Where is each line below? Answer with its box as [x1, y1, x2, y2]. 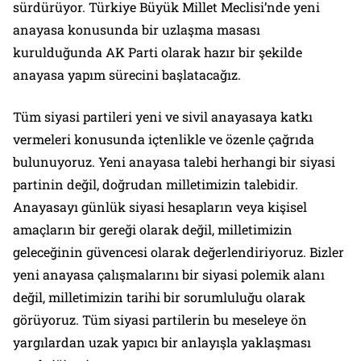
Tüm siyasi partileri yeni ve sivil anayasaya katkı [13, 108, 313, 126]
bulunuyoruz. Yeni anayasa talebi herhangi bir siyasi [13, 153, 335, 171]
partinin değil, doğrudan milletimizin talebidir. [13, 176, 298, 193]
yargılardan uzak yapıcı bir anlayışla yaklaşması [13, 334, 311, 351]
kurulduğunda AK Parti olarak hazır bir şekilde [13, 44, 302, 61]
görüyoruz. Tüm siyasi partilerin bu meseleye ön [13, 311, 307, 329]
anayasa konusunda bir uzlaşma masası [13, 21, 260, 39]
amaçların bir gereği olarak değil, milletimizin [13, 221, 293, 239]
